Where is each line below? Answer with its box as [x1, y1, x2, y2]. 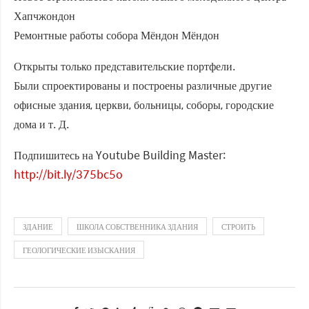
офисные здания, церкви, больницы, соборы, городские [14, 96, 274, 114]
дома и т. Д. [14, 115, 69, 133]
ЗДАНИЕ [23, 221, 53, 233]
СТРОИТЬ [221, 221, 255, 233]
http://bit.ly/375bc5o [14, 166, 123, 183]
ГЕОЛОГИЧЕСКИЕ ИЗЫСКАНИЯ [23, 244, 135, 257]
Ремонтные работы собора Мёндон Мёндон [14, 26, 219, 44]
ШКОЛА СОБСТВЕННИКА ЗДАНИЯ [77, 221, 198, 233]
